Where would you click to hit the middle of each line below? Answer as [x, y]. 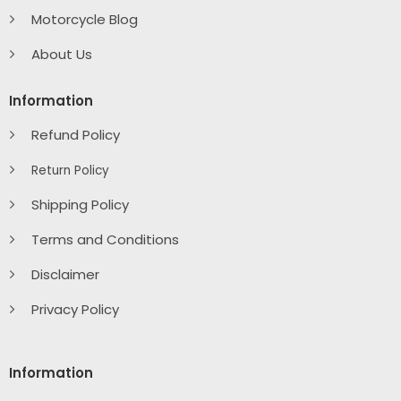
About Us [61, 55]
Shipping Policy [80, 205]
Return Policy [70, 171]
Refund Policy [75, 135]
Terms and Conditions [105, 240]
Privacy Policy [75, 310]
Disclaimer [65, 275]
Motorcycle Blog [84, 20]
